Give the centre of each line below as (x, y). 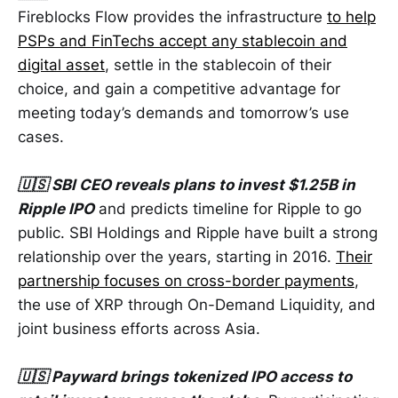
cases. (41, 136)
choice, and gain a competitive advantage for (179, 88)
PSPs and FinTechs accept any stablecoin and (183, 40)
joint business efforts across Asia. (139, 329)
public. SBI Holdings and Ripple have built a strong (198, 233)
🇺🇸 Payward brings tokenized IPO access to (185, 377)
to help (351, 16)
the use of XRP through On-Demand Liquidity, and (197, 305)
